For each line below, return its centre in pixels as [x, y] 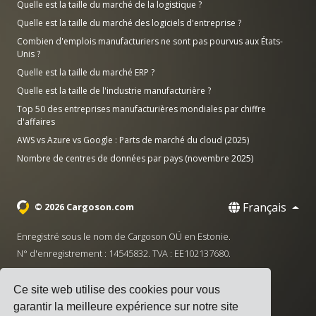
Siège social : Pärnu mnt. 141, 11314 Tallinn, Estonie [122, 276]
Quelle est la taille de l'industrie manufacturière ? [114, 91]
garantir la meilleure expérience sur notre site [126, 307]
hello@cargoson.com [132, 299]
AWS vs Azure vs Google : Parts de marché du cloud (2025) [133, 140]
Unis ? [29, 54]
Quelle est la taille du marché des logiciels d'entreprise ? [129, 23]
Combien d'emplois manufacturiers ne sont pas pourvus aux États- [150, 42]
